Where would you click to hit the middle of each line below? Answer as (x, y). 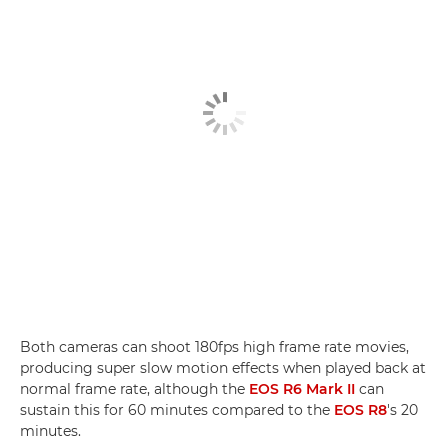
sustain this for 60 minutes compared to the (177, 410)
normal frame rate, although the (134, 389)
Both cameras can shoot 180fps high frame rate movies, (214, 347)
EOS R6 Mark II (302, 389)
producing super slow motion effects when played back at (223, 368)
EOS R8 (360, 410)
